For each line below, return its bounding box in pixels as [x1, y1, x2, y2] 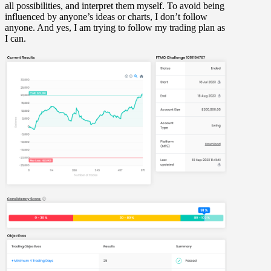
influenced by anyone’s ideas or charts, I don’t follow [5, 11, 207, 22]
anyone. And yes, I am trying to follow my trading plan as [5, 22, 225, 33]
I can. [5, 33, 26, 44]
